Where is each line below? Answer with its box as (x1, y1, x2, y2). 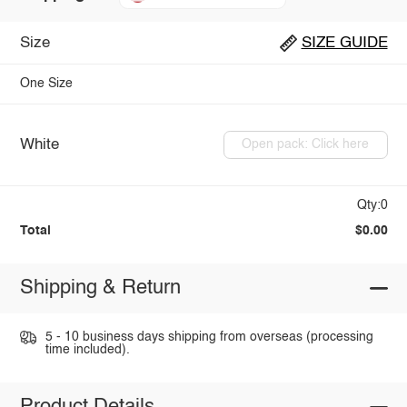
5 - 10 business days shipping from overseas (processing (45, 330, 373, 343)
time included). (45, 342, 130, 356)
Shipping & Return (19, 278, 181, 299)
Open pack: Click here (242, 138, 370, 152)
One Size (19, 77, 73, 91)
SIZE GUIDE (301, 35, 388, 51)
